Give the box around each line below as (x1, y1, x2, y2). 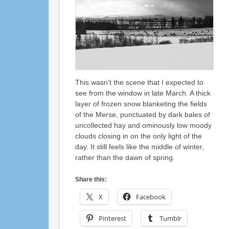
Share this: (75, 176, 107, 184)
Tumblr (159, 214, 181, 223)
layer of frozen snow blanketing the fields (75, 100, 207, 108)
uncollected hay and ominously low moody (75, 121, 212, 130)
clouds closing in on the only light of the (75, 132, 202, 141)
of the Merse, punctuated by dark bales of (75, 110, 210, 119)
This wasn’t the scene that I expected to (75, 78, 203, 87)
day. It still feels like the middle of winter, (75, 143, 204, 151)
